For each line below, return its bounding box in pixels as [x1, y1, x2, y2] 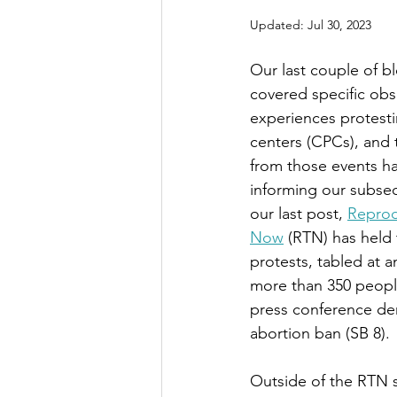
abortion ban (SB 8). [250, 323, 394, 343]
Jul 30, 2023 [307, 17, 371, 33]
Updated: [250, 17, 307, 33]
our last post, [250, 204, 347, 223]
